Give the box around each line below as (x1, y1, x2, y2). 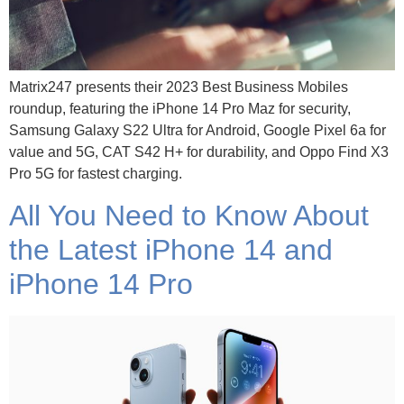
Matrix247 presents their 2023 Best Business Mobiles (9, 79, 348, 96)
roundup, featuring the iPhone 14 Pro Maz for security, (9, 101, 351, 117)
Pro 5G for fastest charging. (9, 166, 182, 182)
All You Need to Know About (9, 198, 369, 232)
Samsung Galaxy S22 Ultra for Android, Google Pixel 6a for (9, 123, 386, 139)
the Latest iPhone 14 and (9, 233, 333, 266)
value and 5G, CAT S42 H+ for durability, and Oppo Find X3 (9, 144, 389, 161)
